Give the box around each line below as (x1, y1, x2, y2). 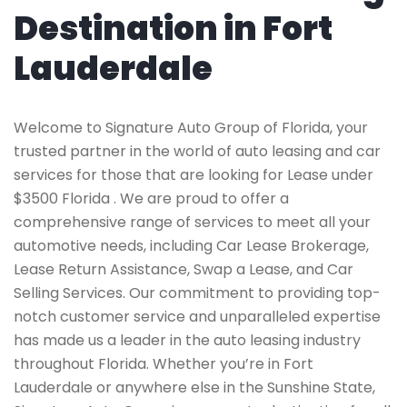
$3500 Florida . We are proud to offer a (14, 188, 289, 209)
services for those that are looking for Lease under (14, 164, 373, 185)
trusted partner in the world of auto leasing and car (14, 141, 381, 162)
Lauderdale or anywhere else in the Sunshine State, (14, 377, 375, 398)
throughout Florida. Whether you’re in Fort (14, 353, 313, 374)
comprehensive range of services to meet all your (14, 212, 371, 233)
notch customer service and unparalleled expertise (14, 306, 381, 327)
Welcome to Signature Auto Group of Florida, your (14, 117, 368, 138)
